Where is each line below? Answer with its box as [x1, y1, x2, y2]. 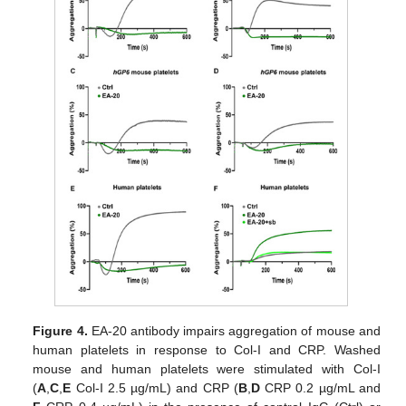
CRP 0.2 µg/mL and [259, 381, 381, 396]
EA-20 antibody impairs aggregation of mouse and [87, 324, 381, 339]
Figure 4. [33, 324, 88, 339]
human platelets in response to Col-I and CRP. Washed [33, 343, 381, 358]
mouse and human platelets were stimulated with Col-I [33, 362, 381, 377]
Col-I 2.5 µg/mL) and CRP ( [71, 381, 238, 396]
